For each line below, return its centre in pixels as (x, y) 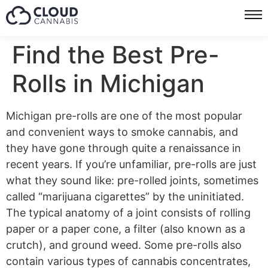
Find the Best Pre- (116, 55)
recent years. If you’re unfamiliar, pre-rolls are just (131, 164)
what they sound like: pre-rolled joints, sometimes (132, 180)
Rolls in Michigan (108, 83)
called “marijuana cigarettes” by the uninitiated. (125, 197)
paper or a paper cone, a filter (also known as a (126, 229)
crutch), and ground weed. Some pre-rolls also (124, 245)
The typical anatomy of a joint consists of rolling (128, 213)
